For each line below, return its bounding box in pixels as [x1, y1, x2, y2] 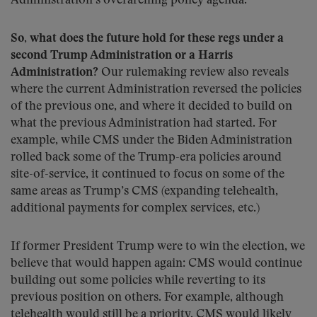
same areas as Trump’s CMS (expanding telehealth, [11, 185, 278, 197]
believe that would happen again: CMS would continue [11, 258, 302, 270]
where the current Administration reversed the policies [11, 83, 301, 96]
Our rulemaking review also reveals [98, 67, 289, 79]
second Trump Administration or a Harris [11, 50, 233, 62]
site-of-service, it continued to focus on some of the [11, 168, 284, 180]
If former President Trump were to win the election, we [11, 241, 305, 253]
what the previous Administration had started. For [11, 117, 277, 129]
